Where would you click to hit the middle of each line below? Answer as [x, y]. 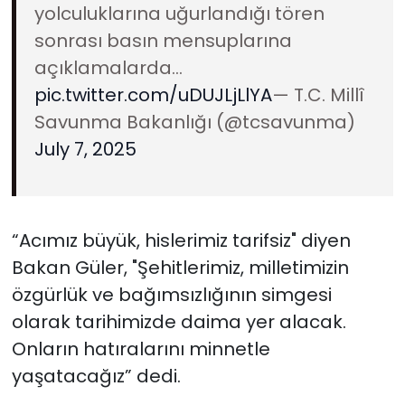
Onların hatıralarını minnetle [141, 348]
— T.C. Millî [318, 94]
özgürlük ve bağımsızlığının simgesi [171, 294]
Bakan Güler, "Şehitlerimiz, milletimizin [180, 267]
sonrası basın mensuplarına [163, 40]
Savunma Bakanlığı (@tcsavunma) [194, 122]
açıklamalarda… [108, 67]
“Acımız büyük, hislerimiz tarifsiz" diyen [181, 240]
